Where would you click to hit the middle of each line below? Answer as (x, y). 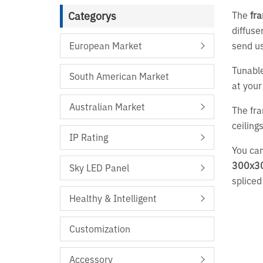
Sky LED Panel (99, 168)
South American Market (119, 77)
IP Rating (89, 138)
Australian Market (107, 107)
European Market (106, 46)
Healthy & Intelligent (113, 199)
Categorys (92, 16)
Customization (100, 229)
